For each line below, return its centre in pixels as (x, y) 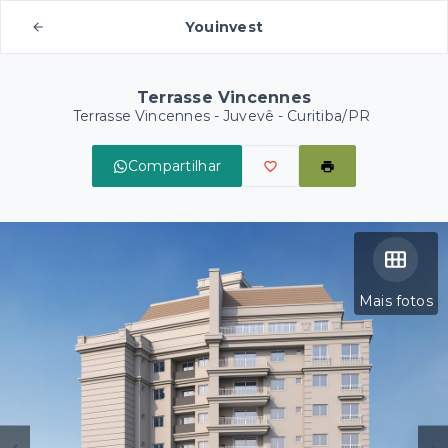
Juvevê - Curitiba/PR (296, 116)
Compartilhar (174, 166)
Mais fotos (395, 301)
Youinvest (224, 27)
